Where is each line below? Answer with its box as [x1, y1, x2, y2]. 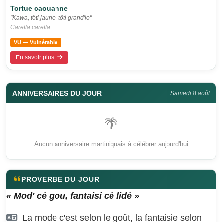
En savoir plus [16, 54, 55, 61]
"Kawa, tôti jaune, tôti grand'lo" [10, 14, 92, 21]
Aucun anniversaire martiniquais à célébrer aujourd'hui [34, 140, 188, 148]
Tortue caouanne [10, 4, 68, 12]
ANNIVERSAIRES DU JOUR [12, 89, 102, 97]
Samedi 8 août [170, 89, 210, 97]
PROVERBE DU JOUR [21, 175, 100, 183]
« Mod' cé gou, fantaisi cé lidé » [6, 190, 139, 201]
